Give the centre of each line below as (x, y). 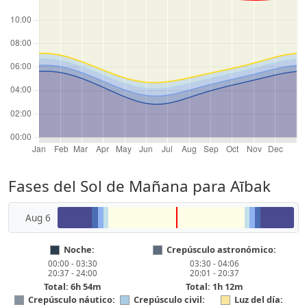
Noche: (79, 249)
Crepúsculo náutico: (71, 299)
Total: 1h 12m (214, 286)
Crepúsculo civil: (170, 299)
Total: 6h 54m (72, 286)
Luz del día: (258, 299)
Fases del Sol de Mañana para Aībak (139, 186)
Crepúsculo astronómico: (221, 249)
